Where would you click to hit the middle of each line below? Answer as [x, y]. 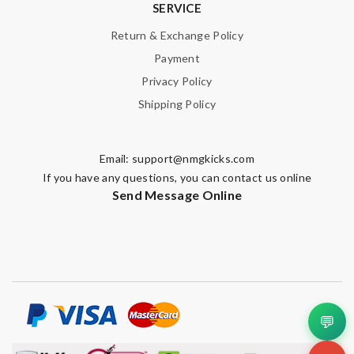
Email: [116, 158]
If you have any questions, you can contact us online [177, 177]
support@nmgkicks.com [194, 158]
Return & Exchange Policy [177, 35]
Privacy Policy [177, 81]
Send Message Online [177, 194]
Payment [177, 58]
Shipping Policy [177, 104]
